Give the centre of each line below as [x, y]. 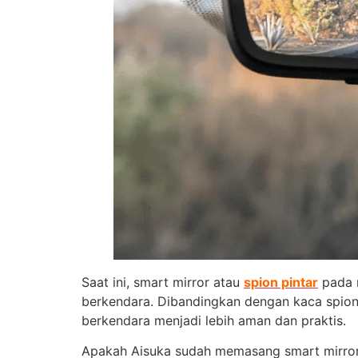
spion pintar [281, 282]
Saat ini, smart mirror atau [163, 282]
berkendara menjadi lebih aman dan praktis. [216, 320]
